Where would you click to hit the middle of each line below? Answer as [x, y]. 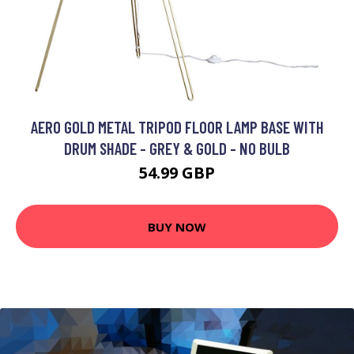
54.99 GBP [177, 173]
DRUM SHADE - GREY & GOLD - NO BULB [177, 149]
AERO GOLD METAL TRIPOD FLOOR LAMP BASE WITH [177, 127]
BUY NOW [177, 226]
